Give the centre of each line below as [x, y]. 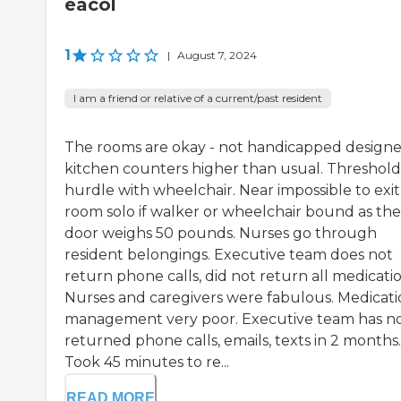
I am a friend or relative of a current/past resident [198, 98]
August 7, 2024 [217, 55]
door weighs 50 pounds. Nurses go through [221, 233]
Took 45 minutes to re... [147, 362]
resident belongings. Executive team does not [229, 254]
